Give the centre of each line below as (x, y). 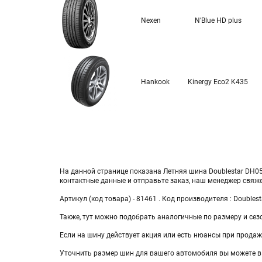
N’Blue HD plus (218, 20)
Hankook (155, 82)
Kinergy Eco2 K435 (218, 82)
